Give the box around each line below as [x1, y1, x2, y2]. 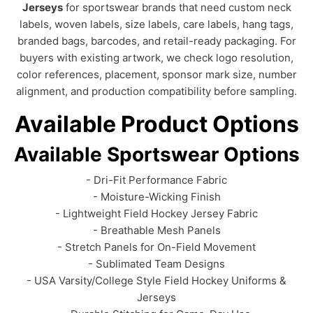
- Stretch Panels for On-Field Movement [57, 240, 256, 254]
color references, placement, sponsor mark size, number [16, 68, 297, 81]
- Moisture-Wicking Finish [92, 190, 221, 203]
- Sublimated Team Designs [88, 257, 225, 270]
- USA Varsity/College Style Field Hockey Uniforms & [27, 274, 286, 287]
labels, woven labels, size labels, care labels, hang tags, [20, 17, 293, 31]
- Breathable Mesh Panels [92, 224, 221, 237]
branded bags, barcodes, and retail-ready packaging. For [17, 34, 296, 48]
